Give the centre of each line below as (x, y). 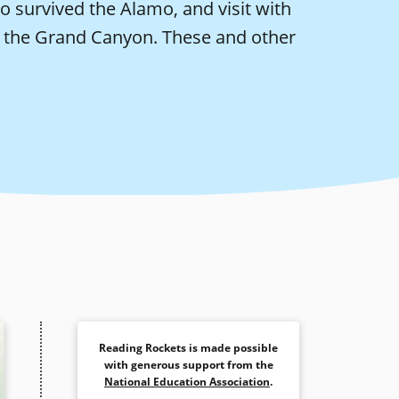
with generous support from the (188, 365)
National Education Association (187, 382)
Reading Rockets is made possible (188, 348)
